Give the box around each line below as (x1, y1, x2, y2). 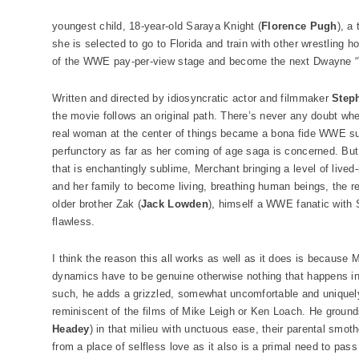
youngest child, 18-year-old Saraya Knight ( (52, 20, 262, 32)
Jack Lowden (140, 198, 208, 210)
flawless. (52, 216, 95, 228)
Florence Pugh (261, 20, 337, 32)
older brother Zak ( (52, 198, 141, 210)
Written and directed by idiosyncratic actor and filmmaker (52, 92, 333, 104)
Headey (52, 323, 90, 335)
